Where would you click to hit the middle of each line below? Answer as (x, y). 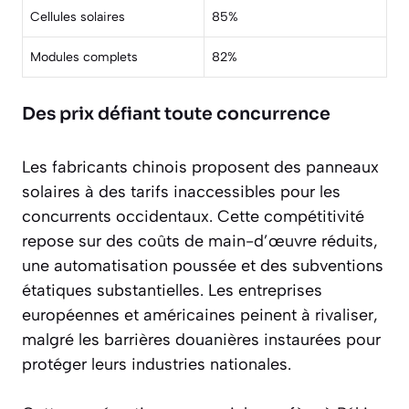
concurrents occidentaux (115, 217)
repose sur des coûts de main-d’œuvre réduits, (200, 241)
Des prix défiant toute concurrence (176, 115)
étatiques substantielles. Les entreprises (172, 291)
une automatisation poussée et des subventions (203, 266)
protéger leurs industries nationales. (157, 365)
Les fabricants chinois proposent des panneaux (200, 168)
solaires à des (76, 192)
